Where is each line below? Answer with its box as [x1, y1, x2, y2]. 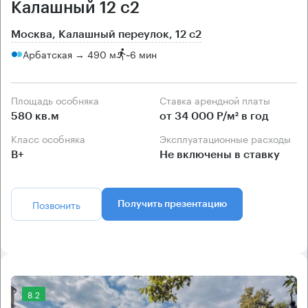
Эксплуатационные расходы [166, 130, 291, 146]
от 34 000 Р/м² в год [159, 110, 269, 122]
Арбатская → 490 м [23, 46, 116, 62]
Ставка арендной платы [166, 91, 270, 107]
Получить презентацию [118, 199, 227, 209]
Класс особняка [17, 130, 85, 146]
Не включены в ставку [159, 148, 280, 160]
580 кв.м [11, 110, 59, 122]
